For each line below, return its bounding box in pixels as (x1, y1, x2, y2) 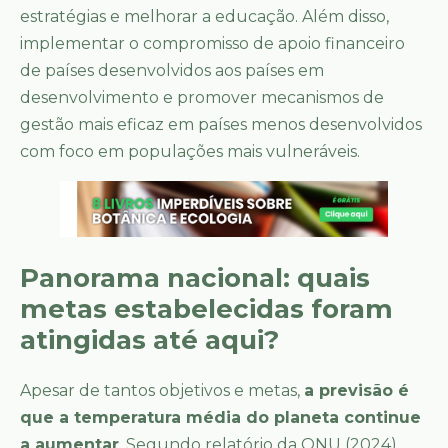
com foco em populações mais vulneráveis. (20, 142, 360, 162)
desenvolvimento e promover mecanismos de (20, 88, 384, 108)
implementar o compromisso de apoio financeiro (20, 34, 405, 54)
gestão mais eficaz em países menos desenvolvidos (20, 115, 422, 135)
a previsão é (304, 381, 409, 401)
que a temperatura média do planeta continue (20, 408, 421, 428)
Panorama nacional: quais (20, 262, 370, 295)
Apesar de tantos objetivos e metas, (20, 381, 304, 401)
